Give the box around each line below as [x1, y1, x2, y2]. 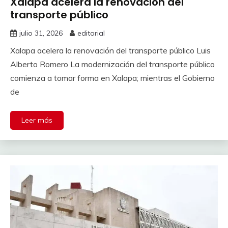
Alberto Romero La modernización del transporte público [10, 59, 215, 69]
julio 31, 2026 [19, 28, 63, 38]
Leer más [21, 115, 52, 125]
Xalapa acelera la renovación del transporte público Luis [10, 45, 211, 55]
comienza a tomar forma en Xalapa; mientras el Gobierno [10, 72, 215, 83]
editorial [77, 28, 105, 38]
